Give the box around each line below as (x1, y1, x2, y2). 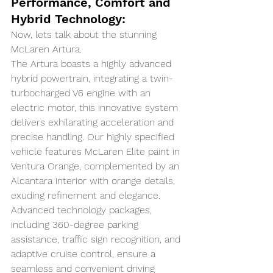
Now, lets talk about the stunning (11, 29, 160, 41)
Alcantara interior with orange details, (11, 175, 178, 187)
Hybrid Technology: (11, 12, 126, 27)
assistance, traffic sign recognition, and (11, 233, 183, 246)
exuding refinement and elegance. (11, 190, 163, 202)
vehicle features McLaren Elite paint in (11, 146, 183, 158)
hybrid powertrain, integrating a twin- (11, 73, 173, 85)
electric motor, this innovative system (11, 102, 181, 114)
